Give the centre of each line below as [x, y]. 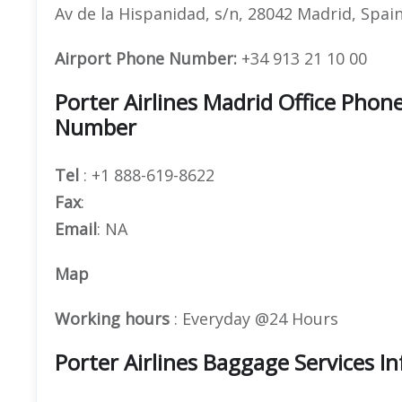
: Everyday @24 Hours [254, 318]
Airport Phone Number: [146, 58]
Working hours [112, 318]
